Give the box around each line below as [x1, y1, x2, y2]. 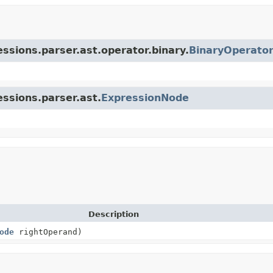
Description [88, 209, 139, 219]
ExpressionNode [101, 91, 189, 104]
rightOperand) [14, 227, 82, 236]
